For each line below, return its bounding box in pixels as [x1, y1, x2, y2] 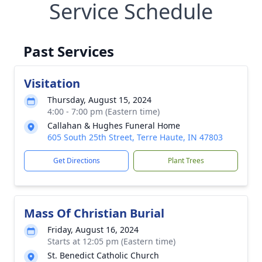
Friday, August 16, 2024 [47, 224, 139, 235]
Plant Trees [167, 156, 204, 166]
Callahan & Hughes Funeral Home [47, 120, 180, 131]
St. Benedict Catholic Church [47, 250, 159, 261]
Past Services [23, 42, 114, 61]
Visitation [24, 75, 80, 91]
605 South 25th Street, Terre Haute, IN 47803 [47, 132, 223, 143]
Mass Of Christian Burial [24, 205, 164, 221]
